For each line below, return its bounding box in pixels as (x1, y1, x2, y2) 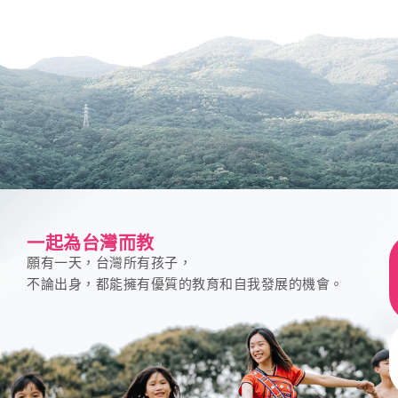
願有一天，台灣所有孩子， (27, 254, 192, 271)
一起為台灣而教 (27, 232, 155, 254)
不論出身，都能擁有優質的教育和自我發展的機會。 (27, 275, 344, 292)
